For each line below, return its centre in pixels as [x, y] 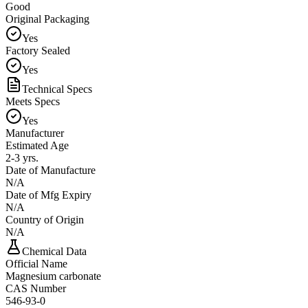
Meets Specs [33, 101]
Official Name [36, 263]
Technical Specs [57, 89]
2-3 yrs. [22, 157]
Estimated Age [37, 145]
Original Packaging [47, 19]
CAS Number [36, 288]
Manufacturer [35, 133]
